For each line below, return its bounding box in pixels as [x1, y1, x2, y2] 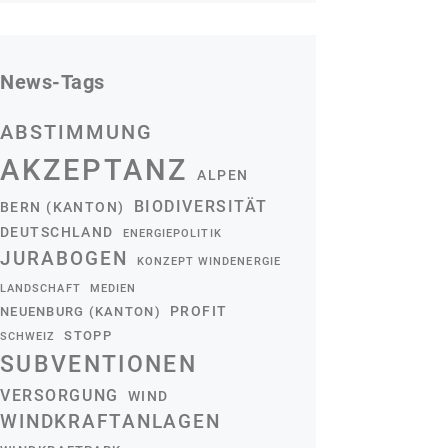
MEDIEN [89, 281, 137, 295]
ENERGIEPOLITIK [122, 226, 222, 240]
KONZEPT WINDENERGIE [136, 254, 281, 268]
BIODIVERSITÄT [133, 196, 268, 216]
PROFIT [169, 302, 228, 319]
